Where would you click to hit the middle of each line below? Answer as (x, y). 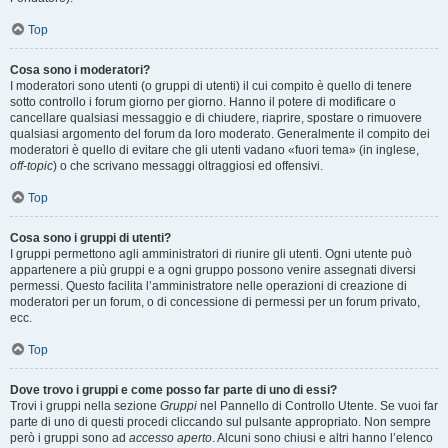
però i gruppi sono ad (69, 438)
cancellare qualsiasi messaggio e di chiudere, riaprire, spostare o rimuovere (216, 118)
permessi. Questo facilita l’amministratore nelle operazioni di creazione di (208, 286)
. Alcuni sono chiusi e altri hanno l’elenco (322, 438)
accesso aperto (170, 438)
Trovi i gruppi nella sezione (85, 406)
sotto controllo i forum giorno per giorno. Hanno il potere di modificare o (203, 102)
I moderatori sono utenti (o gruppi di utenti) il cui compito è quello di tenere (211, 86)
